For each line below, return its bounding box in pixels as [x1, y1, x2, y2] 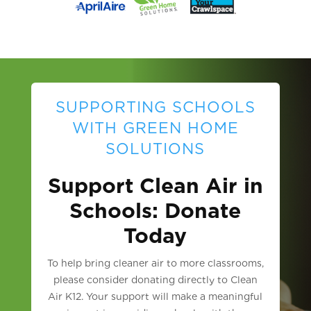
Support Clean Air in [47, 173, 263, 199]
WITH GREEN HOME [72, 119, 239, 137]
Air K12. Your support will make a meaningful [48, 291, 263, 303]
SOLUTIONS [106, 140, 205, 158]
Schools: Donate [69, 198, 242, 224]
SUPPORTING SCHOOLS [55, 98, 255, 117]
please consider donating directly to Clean [53, 274, 258, 286]
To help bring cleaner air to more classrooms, [47, 258, 264, 269]
